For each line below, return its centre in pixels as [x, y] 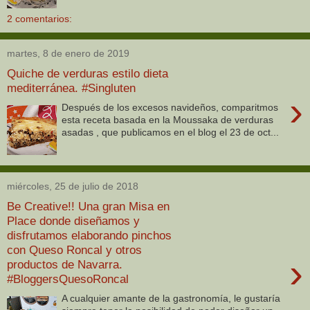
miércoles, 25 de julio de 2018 [73, 186]
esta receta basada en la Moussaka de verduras [168, 120]
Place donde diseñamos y [73, 220]
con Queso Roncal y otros [74, 249]
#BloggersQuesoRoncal [68, 279]
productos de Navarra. [65, 264]
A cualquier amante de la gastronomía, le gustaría [171, 299]
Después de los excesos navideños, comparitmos [170, 108]
